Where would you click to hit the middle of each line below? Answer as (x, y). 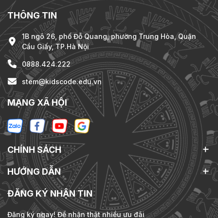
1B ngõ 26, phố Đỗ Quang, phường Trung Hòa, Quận (109, 36)
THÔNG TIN (32, 15)
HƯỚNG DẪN (34, 171)
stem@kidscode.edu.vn (62, 81)
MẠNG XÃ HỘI (37, 102)
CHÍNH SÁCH (34, 149)
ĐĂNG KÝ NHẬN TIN (50, 193)
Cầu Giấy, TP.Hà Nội (55, 46)
